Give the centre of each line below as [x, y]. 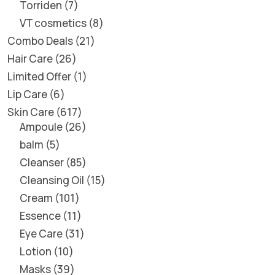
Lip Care [27, 94]
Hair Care [30, 59]
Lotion [36, 251]
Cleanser [42, 162]
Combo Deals [40, 41]
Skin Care [31, 112]
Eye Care [41, 234]
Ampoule [41, 127]
